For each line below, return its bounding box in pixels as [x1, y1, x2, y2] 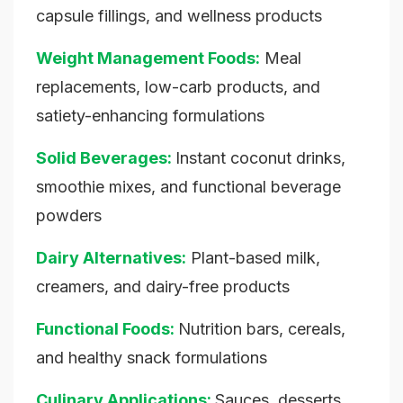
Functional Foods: [36, 319, 175, 339]
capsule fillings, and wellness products [36, 6, 322, 26]
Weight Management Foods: [36, 49, 260, 68]
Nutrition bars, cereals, [178, 319, 345, 339]
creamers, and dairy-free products [36, 277, 290, 297]
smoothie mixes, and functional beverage [36, 177, 341, 197]
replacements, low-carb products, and [36, 77, 320, 97]
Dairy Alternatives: [36, 248, 186, 268]
